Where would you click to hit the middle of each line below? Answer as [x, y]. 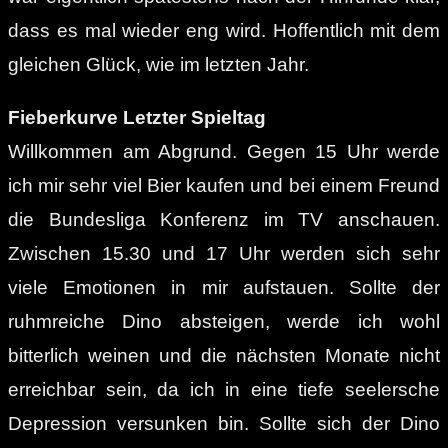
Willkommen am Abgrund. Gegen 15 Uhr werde [224, 151]
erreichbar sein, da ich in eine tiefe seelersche [224, 389]
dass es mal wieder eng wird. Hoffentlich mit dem [224, 30]
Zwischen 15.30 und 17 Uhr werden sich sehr [224, 253]
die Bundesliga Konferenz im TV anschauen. [224, 219]
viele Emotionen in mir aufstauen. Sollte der [224, 287]
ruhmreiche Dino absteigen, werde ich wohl [224, 321]
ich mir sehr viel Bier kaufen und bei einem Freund [224, 185]
